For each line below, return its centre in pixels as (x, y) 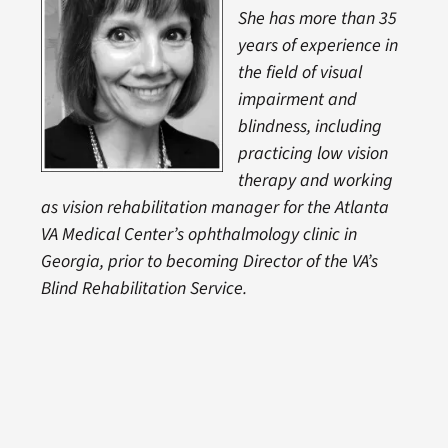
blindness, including (309, 126)
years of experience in (317, 45)
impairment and (297, 99)
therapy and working (315, 180)
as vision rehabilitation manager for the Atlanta (214, 207)
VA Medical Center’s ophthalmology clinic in (198, 234)
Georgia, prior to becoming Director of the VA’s (209, 261)
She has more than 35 (317, 18)
